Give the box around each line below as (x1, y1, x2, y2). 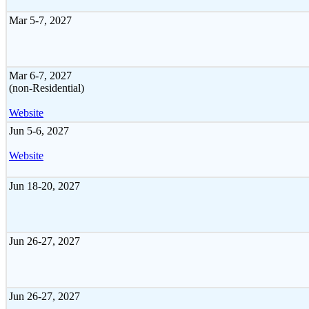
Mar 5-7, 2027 (9, 14, 72, 26)
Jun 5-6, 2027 (9, 124, 69, 137)
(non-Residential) (9, 81, 84, 94)
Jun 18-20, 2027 (9, 179, 80, 192)
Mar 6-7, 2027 (9, 69, 72, 81)
